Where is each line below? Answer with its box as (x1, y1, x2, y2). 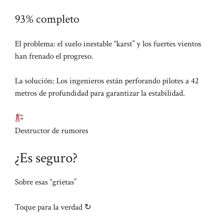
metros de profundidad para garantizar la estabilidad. (15, 88, 185, 99)
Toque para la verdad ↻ (15, 201, 91, 213)
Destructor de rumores (15, 125, 88, 136)
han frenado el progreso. (15, 50, 93, 62)
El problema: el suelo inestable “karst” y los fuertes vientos (15, 38, 201, 49)
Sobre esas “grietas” (15, 177, 76, 188)
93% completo (15, 11, 79, 27)
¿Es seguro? (15, 148, 77, 168)
